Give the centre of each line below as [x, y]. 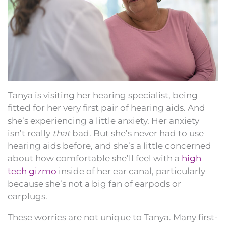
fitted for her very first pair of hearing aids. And [106, 108]
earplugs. [27, 196]
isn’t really [30, 133]
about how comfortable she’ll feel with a [95, 158]
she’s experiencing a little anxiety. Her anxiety [103, 120]
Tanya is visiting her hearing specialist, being [103, 95]
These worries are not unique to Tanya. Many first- [113, 217]
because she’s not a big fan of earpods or [94, 183]
